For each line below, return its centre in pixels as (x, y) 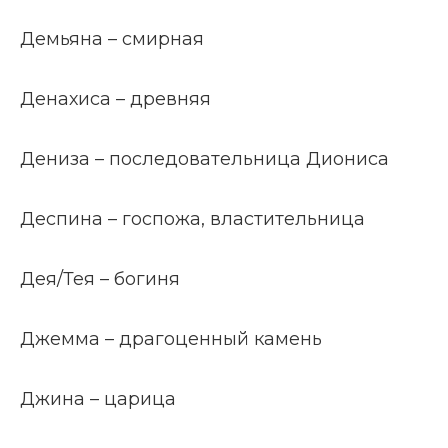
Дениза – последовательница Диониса (204, 159)
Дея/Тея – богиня (100, 279)
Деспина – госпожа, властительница (192, 219)
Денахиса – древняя (115, 99)
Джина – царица (98, 399)
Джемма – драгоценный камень (171, 339)
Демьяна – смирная (112, 39)
